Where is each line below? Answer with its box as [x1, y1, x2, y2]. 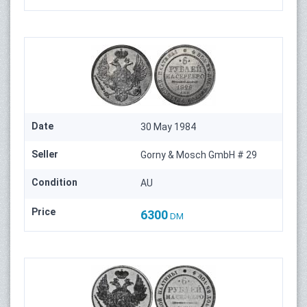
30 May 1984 [140, 121, 197, 132]
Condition [32, 176, 77, 188]
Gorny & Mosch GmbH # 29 [140, 149, 258, 160]
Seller [32, 148, 58, 160]
